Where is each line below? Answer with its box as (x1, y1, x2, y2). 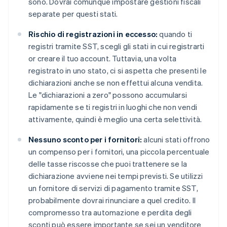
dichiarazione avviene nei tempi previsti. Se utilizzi (28, 171, 203, 181)
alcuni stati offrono (142, 134, 210, 145)
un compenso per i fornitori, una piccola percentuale (28, 146, 210, 157)
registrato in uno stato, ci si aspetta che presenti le (28, 65, 207, 76)
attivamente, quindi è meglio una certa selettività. (28, 114, 202, 125)
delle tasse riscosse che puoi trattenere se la (28, 159, 187, 169)
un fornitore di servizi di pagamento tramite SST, (28, 183, 198, 194)
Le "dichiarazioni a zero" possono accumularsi (28, 90, 187, 100)
